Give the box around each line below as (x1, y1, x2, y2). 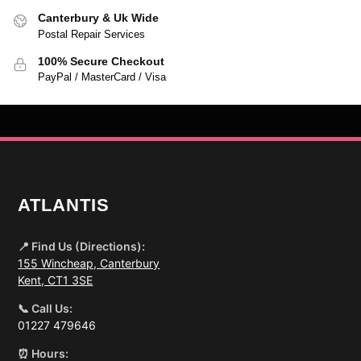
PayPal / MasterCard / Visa (38, 70, 166, 83)
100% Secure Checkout (38, 54, 164, 68)
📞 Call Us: (18, 301, 73, 316)
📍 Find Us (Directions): (18, 239, 146, 254)
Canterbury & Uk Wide (38, 11, 159, 25)
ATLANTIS (18, 195, 110, 216)
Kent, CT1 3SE (18, 273, 93, 288)
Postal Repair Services (38, 27, 145, 40)
